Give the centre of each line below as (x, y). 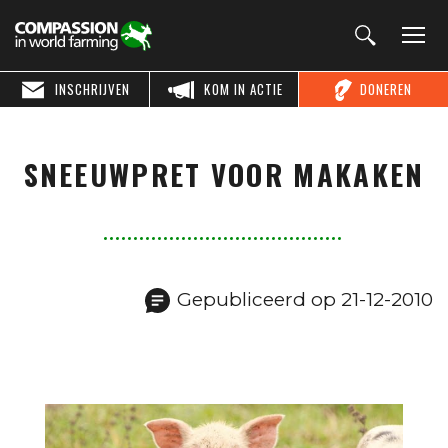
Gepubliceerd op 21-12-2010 (305, 299)
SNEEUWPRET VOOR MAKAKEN (224, 174)
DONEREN (386, 89)
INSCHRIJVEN (92, 89)
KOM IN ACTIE (243, 89)
